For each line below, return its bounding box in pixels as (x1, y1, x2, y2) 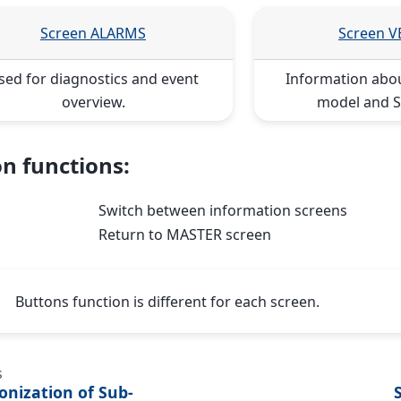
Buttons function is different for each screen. (15, 291, 320, 311)
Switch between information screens (98, 200, 347, 221)
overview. (61, 91, 125, 112)
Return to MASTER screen (98, 225, 271, 245)
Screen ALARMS (40, 22, 146, 43)
